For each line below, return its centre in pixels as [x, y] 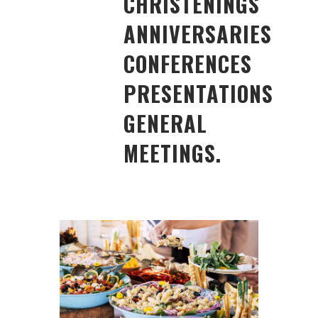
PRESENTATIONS [198, 93]
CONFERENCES [188, 64]
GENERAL [165, 123]
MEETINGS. [172, 153]
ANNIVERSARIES [198, 34]
